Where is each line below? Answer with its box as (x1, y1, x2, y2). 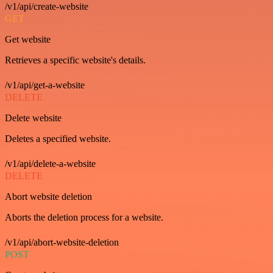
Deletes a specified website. (5, 133, 111, 144)
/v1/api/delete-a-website (5, 158, 96, 169)
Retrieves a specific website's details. (5, 55, 146, 65)
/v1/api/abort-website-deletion (5, 237, 119, 247)
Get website (5, 34, 51, 44)
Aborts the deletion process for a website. (5, 212, 163, 222)
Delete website (5, 113, 62, 123)
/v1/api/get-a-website (5, 80, 85, 90)
